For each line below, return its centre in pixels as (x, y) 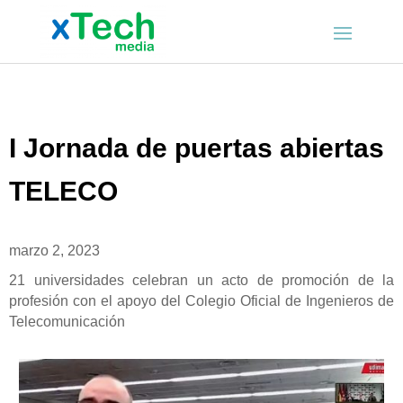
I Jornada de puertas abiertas (197, 148)
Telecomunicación (67, 322)
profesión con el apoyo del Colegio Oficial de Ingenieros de (201, 301)
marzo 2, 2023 (54, 251)
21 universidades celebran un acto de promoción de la (201, 281)
